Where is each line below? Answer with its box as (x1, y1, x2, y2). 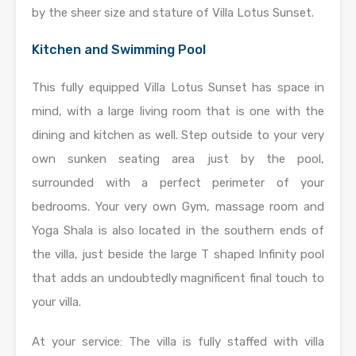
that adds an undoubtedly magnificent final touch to (32, 271, 324, 285)
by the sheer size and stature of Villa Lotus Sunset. (32, 6, 314, 20)
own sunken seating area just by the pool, (32, 152, 324, 166)
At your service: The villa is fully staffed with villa (32, 335, 324, 349)
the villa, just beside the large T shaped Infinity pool (32, 247, 324, 261)
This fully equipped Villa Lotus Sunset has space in (32, 80, 324, 95)
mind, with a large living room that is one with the (32, 104, 324, 118)
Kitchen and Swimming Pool (32, 42, 206, 57)
